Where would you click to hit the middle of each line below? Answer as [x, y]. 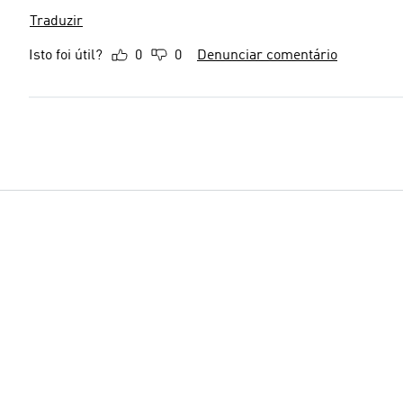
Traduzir [56, 22]
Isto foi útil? [66, 56]
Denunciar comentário [267, 56]
